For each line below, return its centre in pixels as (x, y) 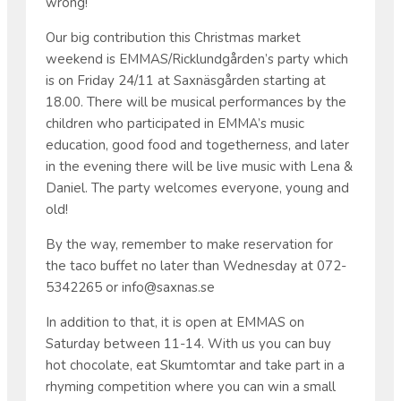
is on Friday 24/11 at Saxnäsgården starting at (186, 80)
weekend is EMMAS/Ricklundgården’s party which (197, 59)
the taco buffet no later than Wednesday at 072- (196, 265)
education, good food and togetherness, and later (198, 145)
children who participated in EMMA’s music (175, 123)
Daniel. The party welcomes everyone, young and (198, 188)
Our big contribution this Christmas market (174, 37)
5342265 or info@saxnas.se (131, 287)
